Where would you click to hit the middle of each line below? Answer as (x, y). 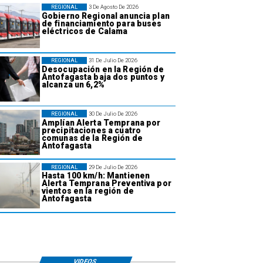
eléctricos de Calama (85, 31)
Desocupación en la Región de (103, 69)
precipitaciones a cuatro (91, 130)
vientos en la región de (87, 191)
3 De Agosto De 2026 (113, 7)
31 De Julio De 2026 (113, 60)
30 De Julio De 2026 (113, 113)
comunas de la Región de (92, 138)
